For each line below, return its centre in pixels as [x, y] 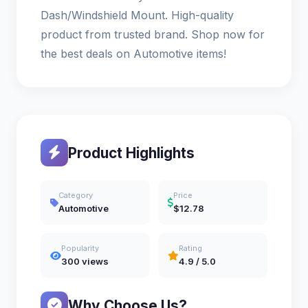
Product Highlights [131, 153]
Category [76, 196]
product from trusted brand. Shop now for [153, 35]
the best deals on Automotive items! [133, 54]
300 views [85, 262]
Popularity [80, 249]
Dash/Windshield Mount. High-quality [137, 15]
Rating [190, 249]
